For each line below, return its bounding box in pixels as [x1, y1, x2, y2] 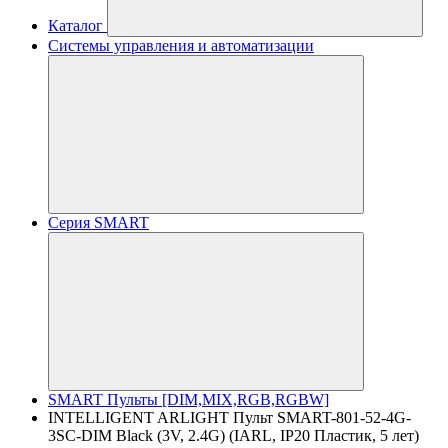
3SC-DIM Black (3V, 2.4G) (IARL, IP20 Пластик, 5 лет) [48, 427, 419, 444]
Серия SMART [48, 214, 149, 231]
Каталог [48, 17, 103, 34]
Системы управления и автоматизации [48, 37, 314, 54]
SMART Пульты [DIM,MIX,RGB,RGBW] [48, 391, 329, 408]
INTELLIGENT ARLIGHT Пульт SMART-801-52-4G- [48, 409, 411, 426]
